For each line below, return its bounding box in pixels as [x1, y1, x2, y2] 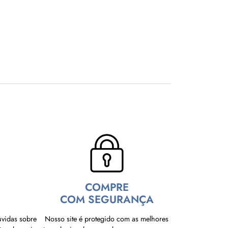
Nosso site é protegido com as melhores [45, 214, 169, 224]
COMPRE [84, 180, 129, 195]
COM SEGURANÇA [60, 192, 154, 208]
